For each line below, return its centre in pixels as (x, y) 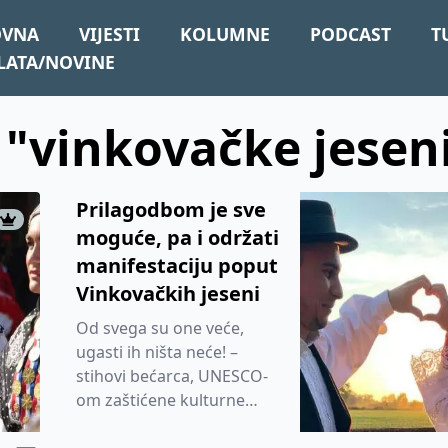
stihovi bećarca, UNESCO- (172, 376)
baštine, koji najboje (151, 424)
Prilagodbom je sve (171, 209)
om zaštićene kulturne (160, 400)
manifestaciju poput (177, 265)
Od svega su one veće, (160, 328)
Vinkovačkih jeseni (168, 293)
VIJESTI (110, 34)
